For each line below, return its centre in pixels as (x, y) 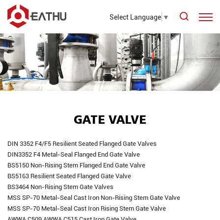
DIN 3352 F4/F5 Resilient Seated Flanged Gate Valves (82, 144)
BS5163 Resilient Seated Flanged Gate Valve (69, 176)
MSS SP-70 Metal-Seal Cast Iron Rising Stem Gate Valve (87, 208)
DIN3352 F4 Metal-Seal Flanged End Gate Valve (74, 154)
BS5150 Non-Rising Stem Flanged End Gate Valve (76, 165)
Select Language (135, 17)
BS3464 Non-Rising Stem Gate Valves (60, 187)
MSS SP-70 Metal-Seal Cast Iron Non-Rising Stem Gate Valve (94, 198)
